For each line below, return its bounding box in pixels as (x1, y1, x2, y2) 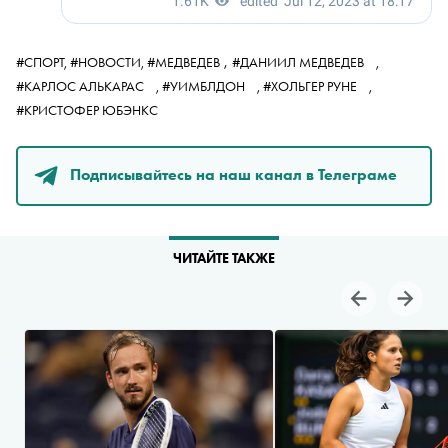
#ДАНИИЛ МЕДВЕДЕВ (232, 53, 367, 71)
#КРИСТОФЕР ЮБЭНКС (16, 101, 161, 119)
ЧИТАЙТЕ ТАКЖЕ (173, 249, 275, 267)
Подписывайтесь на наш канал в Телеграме (70, 163, 397, 185)
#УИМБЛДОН (162, 77, 248, 95)
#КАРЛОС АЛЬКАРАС (16, 77, 147, 95)
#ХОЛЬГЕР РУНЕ (263, 77, 360, 95)
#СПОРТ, (16, 53, 70, 71)
